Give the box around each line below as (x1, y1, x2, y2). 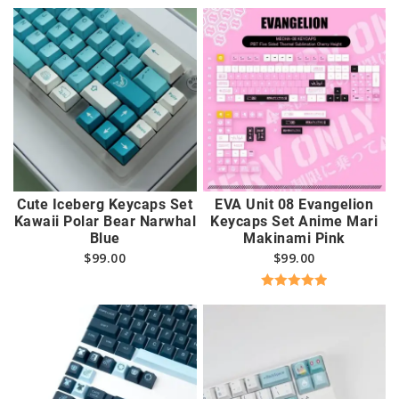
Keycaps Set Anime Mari (210, 212, 379, 230)
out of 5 (273, 311, 314, 324)
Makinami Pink (243, 229, 346, 247)
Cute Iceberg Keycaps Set (17, 195, 193, 213)
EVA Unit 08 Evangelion (215, 195, 374, 213)
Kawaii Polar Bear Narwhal (13, 212, 196, 230)
